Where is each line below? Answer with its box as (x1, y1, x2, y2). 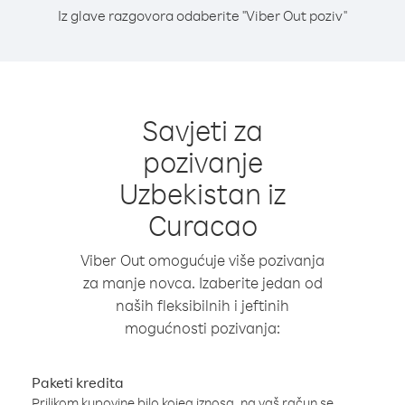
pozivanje (142, 143, 263, 180)
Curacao (147, 206, 258, 243)
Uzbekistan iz (119, 174, 286, 212)
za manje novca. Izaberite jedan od (82, 273, 323, 292)
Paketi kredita (32, 373, 124, 391)
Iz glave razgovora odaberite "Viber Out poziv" (58, 6, 347, 24)
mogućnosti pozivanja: (125, 318, 280, 337)
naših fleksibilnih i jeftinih (116, 296, 289, 315)
